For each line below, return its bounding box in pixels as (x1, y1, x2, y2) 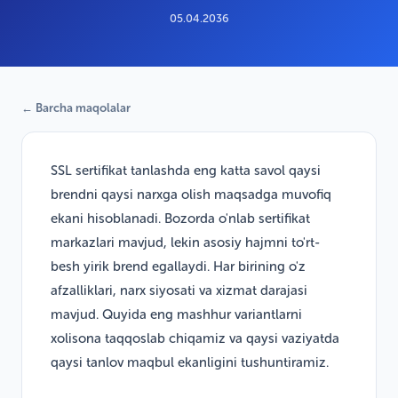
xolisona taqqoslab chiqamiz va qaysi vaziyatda (51, 330, 339, 346)
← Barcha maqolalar (21, 100, 131, 115)
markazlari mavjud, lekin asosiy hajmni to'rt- (51, 234, 320, 251)
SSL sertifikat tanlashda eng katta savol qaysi (51, 162, 321, 179)
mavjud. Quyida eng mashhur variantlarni (51, 306, 302, 322)
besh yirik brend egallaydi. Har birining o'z (51, 258, 306, 275)
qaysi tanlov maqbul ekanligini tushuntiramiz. (51, 354, 329, 370)
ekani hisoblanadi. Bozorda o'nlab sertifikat (51, 210, 310, 227)
